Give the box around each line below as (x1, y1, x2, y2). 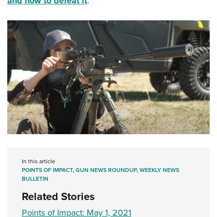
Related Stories (22, 188, 95, 204)
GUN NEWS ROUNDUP (76, 166, 137, 174)
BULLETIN (22, 174, 48, 183)
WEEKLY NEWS (139, 166, 179, 174)
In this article (22, 157, 55, 166)
